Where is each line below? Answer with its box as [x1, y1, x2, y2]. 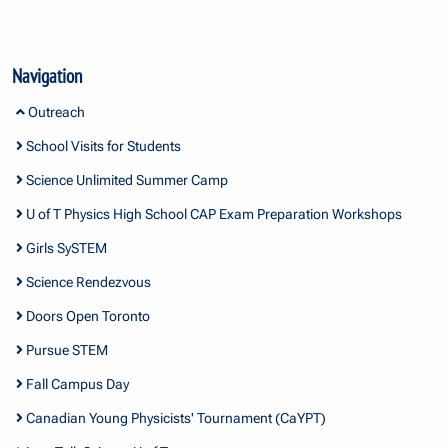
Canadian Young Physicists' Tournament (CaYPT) [22, 409, 326, 426]
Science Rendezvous [22, 273, 151, 290]
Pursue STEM [22, 341, 108, 358]
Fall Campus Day [22, 375, 129, 392]
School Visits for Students [22, 137, 181, 154]
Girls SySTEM [22, 239, 107, 256]
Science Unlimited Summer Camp [22, 171, 228, 188]
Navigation [12, 63, 83, 89]
